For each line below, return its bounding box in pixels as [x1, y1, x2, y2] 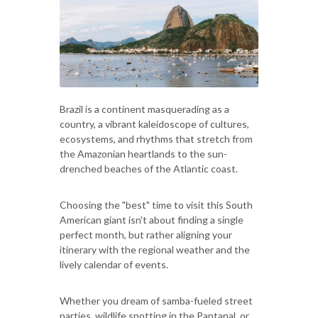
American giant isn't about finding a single [60, 213, 243, 226]
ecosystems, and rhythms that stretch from [60, 132, 253, 145]
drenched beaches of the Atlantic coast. [60, 162, 238, 175]
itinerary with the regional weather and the [60, 243, 250, 256]
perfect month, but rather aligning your [60, 228, 232, 241]
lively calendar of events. [60, 258, 168, 270]
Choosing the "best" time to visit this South [60, 198, 253, 211]
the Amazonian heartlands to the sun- [60, 147, 227, 160]
